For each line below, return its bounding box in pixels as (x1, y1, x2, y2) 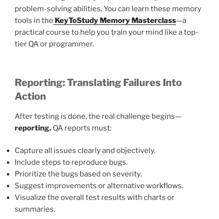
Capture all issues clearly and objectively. (15, 146, 155, 155)
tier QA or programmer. (15, 40, 94, 49)
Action (15, 90, 46, 102)
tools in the (15, 16, 53, 25)
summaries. (15, 205, 55, 214)
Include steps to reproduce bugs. (15, 158, 128, 167)
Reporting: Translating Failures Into (15, 76, 182, 88)
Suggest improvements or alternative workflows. (15, 181, 183, 191)
